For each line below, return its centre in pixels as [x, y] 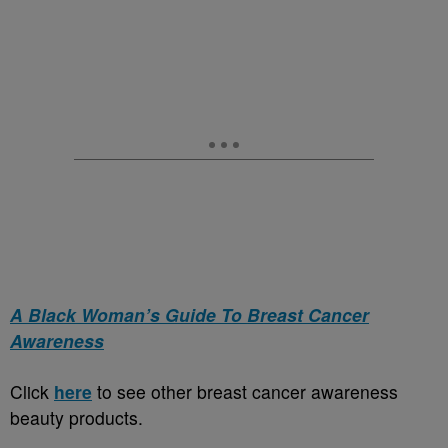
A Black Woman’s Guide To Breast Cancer [189, 315]
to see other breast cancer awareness [245, 392]
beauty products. [76, 418]
